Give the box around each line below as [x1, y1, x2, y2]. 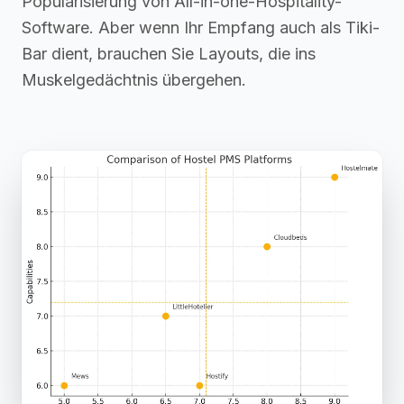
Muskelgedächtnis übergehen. [22, 69, 246, 89]
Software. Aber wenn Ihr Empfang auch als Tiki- [22, 17, 380, 37]
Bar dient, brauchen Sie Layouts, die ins [22, 43, 316, 63]
